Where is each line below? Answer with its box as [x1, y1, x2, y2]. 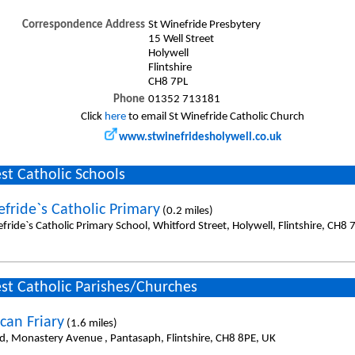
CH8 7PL [147, 75, 188, 88]
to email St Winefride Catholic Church [126, 110, 305, 123]
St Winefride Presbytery [147, 18, 261, 31]
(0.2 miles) [159, 204, 213, 217]
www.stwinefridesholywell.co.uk [118, 131, 281, 143]
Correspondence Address [21, 18, 145, 31]
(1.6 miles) [63, 317, 117, 330]
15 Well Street [147, 32, 214, 45]
